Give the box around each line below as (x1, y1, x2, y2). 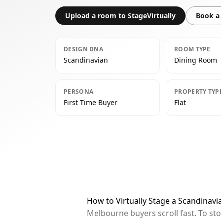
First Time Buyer (64, 98, 117, 107)
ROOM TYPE (174, 45, 211, 53)
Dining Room (174, 55, 217, 65)
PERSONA (64, 87, 94, 96)
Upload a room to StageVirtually (65, 11, 176, 20)
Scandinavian (64, 55, 108, 65)
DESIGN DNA (64, 45, 103, 53)
